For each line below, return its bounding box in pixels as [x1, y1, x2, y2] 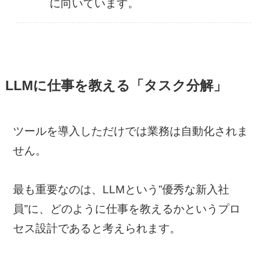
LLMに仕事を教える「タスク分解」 [5, 78, 227, 93]
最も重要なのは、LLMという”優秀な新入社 [13, 183, 230, 196]
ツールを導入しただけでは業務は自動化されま [13, 124, 249, 137]
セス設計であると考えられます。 [13, 222, 181, 235]
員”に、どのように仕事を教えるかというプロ [13, 202, 241, 215]
